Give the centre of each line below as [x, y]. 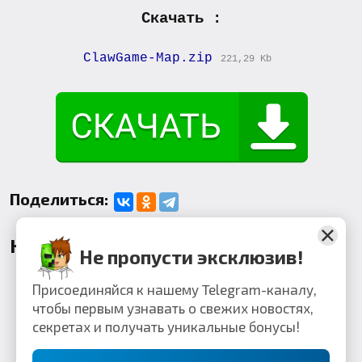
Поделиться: [59, 199]
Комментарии [78, 246]
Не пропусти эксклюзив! [191, 257]
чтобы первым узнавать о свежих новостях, [173, 308]
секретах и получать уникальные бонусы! [166, 326]
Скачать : [181, 19]
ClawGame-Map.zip [147, 59]
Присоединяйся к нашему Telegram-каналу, [175, 289]
